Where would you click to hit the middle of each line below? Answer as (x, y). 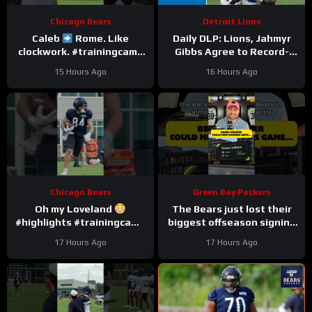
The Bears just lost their (232, 209)
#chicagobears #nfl (80, 65)
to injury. (232, 236)
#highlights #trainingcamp (80, 223)
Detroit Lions (232, 22)
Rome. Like (101, 39)
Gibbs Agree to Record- (232, 52)
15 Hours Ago (80, 72)
